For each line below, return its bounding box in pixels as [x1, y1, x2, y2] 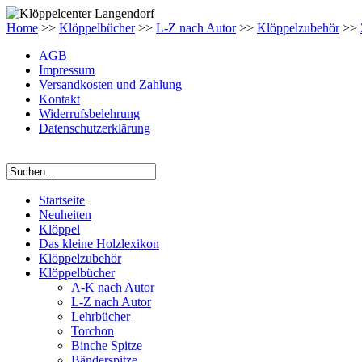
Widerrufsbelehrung [39, 107, 140, 120]
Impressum [39, 63, 95, 77]
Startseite [39, 193, 85, 207]
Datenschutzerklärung [39, 121, 150, 135]
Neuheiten [39, 208, 91, 221]
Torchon [71, 324, 114, 338]
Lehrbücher [71, 309, 130, 323]
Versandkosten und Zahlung [39, 78, 182, 91]
